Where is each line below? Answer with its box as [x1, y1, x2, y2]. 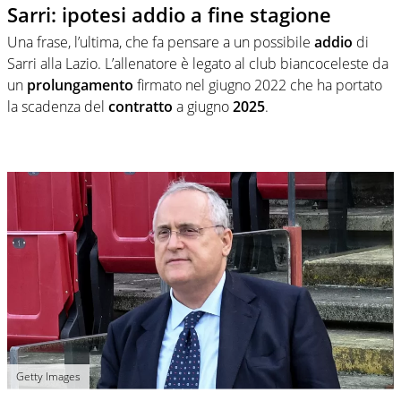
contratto [108, 96, 173, 116]
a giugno [173, 96, 233, 116]
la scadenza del [7, 96, 108, 116]
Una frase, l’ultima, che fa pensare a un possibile [7, 31, 314, 52]
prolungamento [27, 74, 133, 95]
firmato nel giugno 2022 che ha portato [133, 74, 382, 95]
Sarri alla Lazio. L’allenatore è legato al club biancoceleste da [7, 53, 388, 73]
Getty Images [16, 368, 81, 384]
